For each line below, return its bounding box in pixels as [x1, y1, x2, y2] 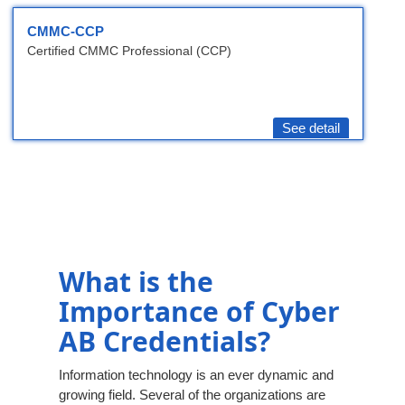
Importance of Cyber [59, 293, 340, 331]
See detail [282, 120, 340, 137]
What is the [59, 263, 213, 301]
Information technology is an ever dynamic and [59, 367, 334, 383]
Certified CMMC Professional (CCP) [27, 43, 231, 59]
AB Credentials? [59, 323, 270, 361]
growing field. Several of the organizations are [59, 387, 325, 403]
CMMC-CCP [27, 24, 104, 40]
